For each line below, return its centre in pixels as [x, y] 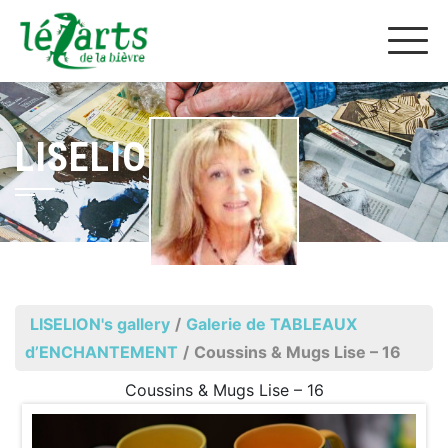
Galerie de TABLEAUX [271, 324]
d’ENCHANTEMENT [101, 352]
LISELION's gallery [100, 324]
